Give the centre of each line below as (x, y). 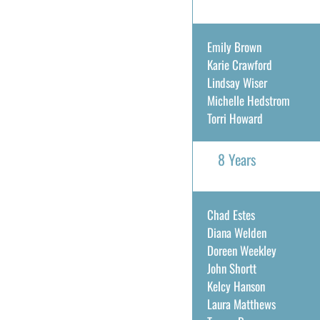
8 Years (236, 159)
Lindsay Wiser (237, 82)
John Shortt (231, 268)
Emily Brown (234, 47)
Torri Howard (235, 118)
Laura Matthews (241, 304)
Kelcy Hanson (236, 286)
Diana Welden (236, 232)
